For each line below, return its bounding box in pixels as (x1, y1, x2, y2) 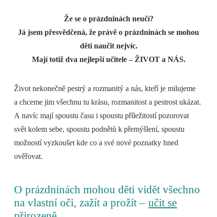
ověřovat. (14, 152, 43, 161)
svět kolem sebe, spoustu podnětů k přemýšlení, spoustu (14, 125, 185, 134)
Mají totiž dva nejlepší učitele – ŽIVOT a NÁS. (31, 55, 186, 64)
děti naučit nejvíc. (79, 42, 138, 50)
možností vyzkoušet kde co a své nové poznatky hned (14, 139, 179, 147)
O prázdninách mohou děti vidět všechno (14, 184, 201, 196)
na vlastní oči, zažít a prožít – (14, 197, 149, 209)
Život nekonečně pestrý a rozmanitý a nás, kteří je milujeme (14, 84, 196, 93)
